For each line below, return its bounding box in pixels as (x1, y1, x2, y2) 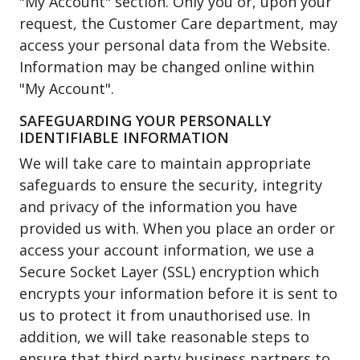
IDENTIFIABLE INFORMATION (19, 128, 229, 147)
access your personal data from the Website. (19, 35, 330, 55)
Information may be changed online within (19, 57, 314, 76)
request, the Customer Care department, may (19, 14, 337, 33)
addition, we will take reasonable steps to (19, 327, 309, 346)
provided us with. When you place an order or (19, 219, 335, 238)
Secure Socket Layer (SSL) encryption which (19, 262, 319, 281)
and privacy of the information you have (19, 197, 297, 216)
